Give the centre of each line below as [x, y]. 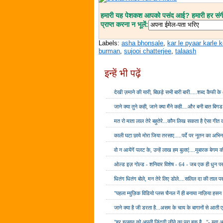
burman [110, 51]
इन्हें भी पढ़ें [123, 73]
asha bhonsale [143, 43]
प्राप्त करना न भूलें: [125, 25]
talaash [186, 51]
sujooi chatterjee [148, 51]
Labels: [110, 43]
